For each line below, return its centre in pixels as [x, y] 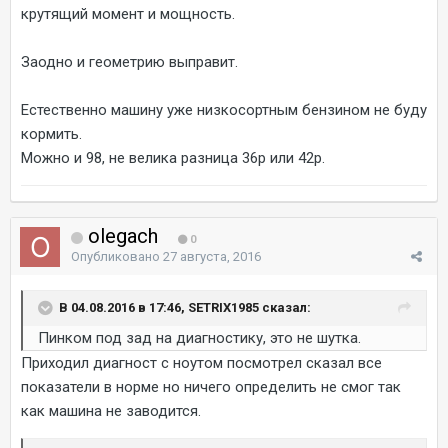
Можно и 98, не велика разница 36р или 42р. [173, 157]
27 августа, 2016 [212, 256]
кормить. [51, 133]
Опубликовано [117, 256]
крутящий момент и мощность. [128, 13]
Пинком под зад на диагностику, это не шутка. [199, 337]
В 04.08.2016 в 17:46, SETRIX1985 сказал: [185, 307]
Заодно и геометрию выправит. [129, 61]
